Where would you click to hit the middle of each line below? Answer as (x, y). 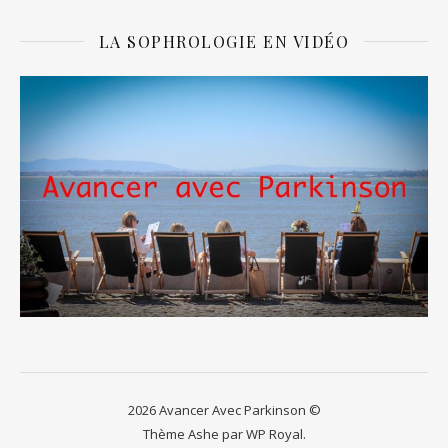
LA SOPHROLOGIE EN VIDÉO (224, 41)
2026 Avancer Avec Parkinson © (224, 410)
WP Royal (274, 434)
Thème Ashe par (194, 434)
